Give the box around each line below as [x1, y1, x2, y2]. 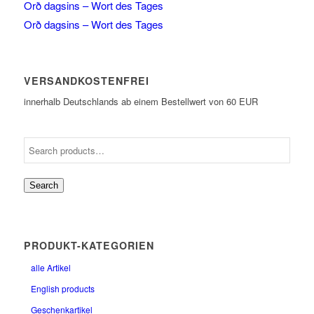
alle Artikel [30, 261, 71, 274]
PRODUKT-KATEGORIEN [23, 238, 154, 253]
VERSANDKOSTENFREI [23, 74, 149, 88]
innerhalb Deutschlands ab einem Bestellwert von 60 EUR [23, 95, 258, 109]
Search [29, 180, 58, 191]
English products [30, 282, 95, 295]
